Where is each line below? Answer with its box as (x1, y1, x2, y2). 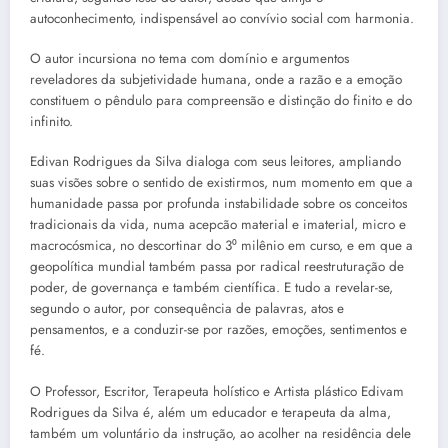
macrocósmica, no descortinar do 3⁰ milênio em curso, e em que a (30, 236, 413, 256)
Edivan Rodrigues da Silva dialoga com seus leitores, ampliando (30, 152, 401, 172)
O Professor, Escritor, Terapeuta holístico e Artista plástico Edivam (30, 381, 404, 401)
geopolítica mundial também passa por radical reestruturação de (30, 257, 404, 277)
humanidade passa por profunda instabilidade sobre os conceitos (30, 194, 407, 214)
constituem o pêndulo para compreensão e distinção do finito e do (30, 91, 412, 111)
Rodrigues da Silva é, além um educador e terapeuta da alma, (30, 402, 391, 422)
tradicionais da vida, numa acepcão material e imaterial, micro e (30, 215, 406, 235)
